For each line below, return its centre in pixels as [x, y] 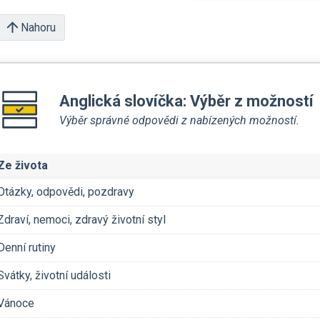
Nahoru [38, 27]
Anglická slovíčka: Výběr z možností [186, 101]
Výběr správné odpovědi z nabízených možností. [179, 120]
